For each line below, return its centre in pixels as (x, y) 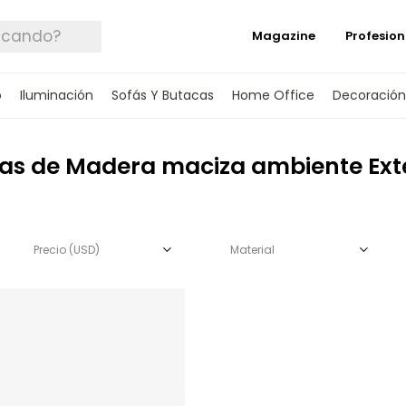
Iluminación (56, 95)
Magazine (284, 36)
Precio (51, 250)
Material (252, 250)
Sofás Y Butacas (162, 95)
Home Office (273, 95)
